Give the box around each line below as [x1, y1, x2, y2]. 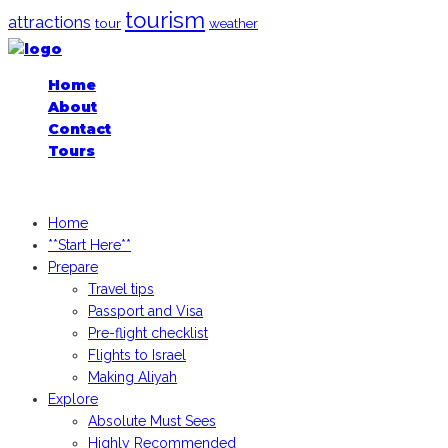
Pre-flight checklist [88, 324, 208, 341]
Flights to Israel [88, 346, 186, 363]
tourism [125, 6, 205, 33]
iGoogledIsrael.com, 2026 [8, 177, 221, 196]
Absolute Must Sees [88, 412, 216, 429]
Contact [48, 119, 111, 138]
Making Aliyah [88, 368, 177, 385]
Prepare [48, 258, 98, 275]
